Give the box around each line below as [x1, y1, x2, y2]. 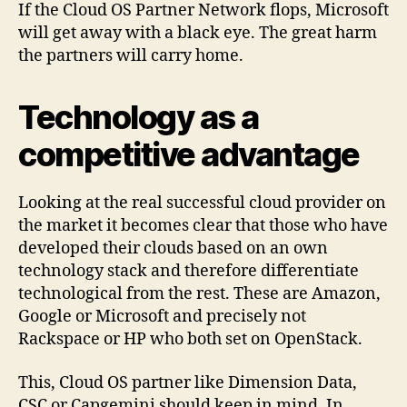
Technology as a [18, 97, 259, 137]
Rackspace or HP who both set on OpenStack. [18, 329, 362, 350]
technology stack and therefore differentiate [18, 261, 359, 282]
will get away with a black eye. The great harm [18, 23, 377, 44]
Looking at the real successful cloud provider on [18, 193, 386, 213]
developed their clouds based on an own [18, 238, 328, 259]
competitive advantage [18, 134, 360, 174]
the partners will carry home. [18, 45, 243, 66]
